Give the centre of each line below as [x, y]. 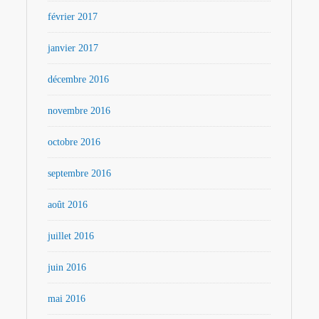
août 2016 [68, 204]
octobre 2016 [74, 142]
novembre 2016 [79, 110]
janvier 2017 [73, 48]
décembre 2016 [79, 79]
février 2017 [73, 16]
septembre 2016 [80, 173]
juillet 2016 [71, 236]
